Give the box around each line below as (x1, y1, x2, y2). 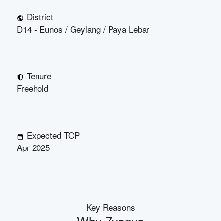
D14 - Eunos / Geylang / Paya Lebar (17, 23, 149, 35)
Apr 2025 (17, 141, 50, 153)
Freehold (17, 82, 48, 94)
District (27, 10, 53, 23)
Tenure (27, 70, 51, 82)
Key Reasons (86, 201, 135, 213)
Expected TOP (27, 129, 80, 141)
